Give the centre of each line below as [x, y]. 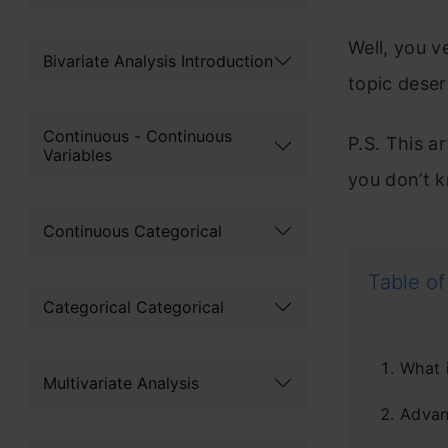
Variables [77, 155]
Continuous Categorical [132, 230]
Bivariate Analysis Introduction [158, 60]
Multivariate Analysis [121, 382]
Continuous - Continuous [137, 136]
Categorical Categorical [133, 306]
